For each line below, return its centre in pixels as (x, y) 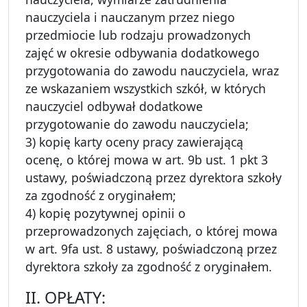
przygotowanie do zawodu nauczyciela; (137, 124)
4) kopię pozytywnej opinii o (106, 213)
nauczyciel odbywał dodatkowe (114, 107)
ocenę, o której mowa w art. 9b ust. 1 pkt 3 (147, 160)
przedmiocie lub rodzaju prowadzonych (138, 35)
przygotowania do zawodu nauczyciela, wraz (152, 71)
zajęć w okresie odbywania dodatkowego (143, 53)
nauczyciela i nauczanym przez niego (130, 17)
